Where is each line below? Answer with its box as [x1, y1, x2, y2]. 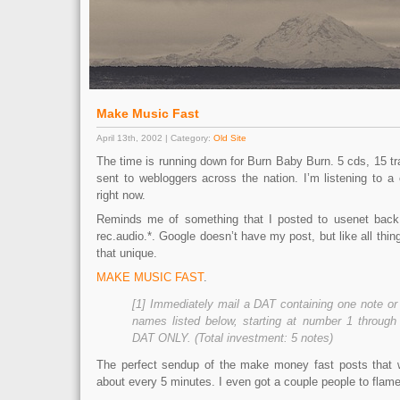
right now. [96, 188, 146, 202]
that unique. [96, 246, 157, 260]
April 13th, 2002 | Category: [96, 133, 213, 143]
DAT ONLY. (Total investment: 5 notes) [132, 331, 333, 345]
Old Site [213, 133, 246, 143]
